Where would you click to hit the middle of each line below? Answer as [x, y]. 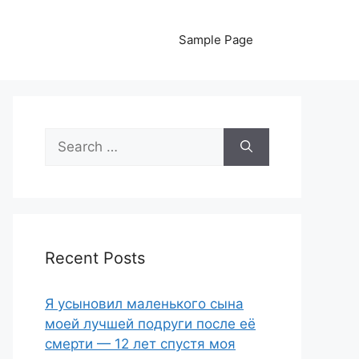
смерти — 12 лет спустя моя [140, 344]
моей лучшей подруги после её [150, 324]
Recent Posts [95, 258]
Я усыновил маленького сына [144, 304]
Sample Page [216, 40]
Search [67, 137]
